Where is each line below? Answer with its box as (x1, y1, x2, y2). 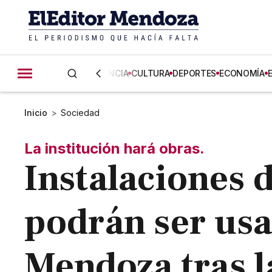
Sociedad (61, 107, 100, 118)
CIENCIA (95, 68, 129, 78)
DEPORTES (172, 68, 217, 78)
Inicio (24, 107, 48, 118)
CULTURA (131, 68, 170, 78)
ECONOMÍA (219, 68, 265, 78)
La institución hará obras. (24, 140, 205, 157)
